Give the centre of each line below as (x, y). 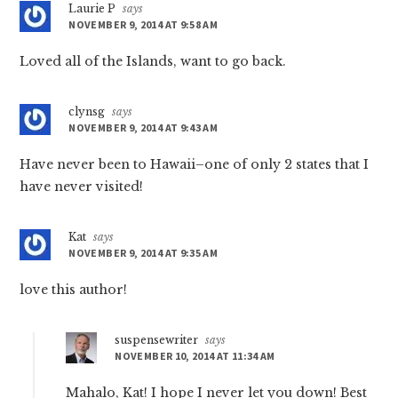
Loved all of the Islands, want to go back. (153, 62)
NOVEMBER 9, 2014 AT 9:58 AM (143, 25)
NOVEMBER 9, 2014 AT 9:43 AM (143, 128)
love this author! (74, 290)
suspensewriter (157, 340)
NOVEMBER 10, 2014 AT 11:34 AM (195, 356)
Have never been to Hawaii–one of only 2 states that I (195, 165)
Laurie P (92, 9)
